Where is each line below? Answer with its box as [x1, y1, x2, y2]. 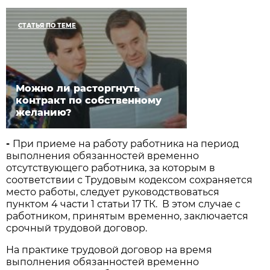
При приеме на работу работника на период [13, 138, 239, 150]
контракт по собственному [16, 95, 162, 107]
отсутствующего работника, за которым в [6, 162, 216, 174]
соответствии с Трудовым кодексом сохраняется [6, 174, 253, 186]
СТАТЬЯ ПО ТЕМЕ [18, 22, 77, 30]
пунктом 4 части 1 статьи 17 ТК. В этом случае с [6, 198, 241, 210]
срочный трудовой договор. [6, 222, 148, 234]
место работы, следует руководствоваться [6, 186, 220, 198]
